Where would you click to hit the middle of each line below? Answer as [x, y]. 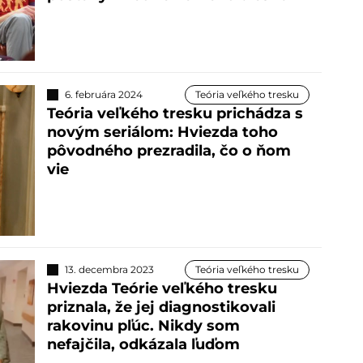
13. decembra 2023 [109, 270]
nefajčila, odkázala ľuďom [143, 345]
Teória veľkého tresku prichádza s [175, 114]
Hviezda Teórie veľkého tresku [162, 289]
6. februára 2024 [103, 95]
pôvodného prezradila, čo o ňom [169, 151]
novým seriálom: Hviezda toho [162, 132]
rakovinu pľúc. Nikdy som [143, 326]
